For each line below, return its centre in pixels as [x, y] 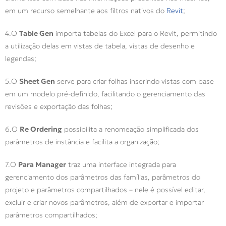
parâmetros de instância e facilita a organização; [84, 142]
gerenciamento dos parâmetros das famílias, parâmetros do [103, 177]
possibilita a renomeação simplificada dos [130, 129]
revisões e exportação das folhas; [60, 107]
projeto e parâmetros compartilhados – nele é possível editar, [105, 190]
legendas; [23, 59]
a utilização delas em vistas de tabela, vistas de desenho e [100, 46]
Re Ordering [41, 129]
